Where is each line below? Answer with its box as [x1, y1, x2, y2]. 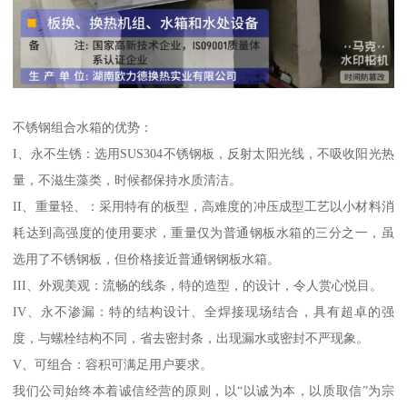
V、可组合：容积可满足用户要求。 [13, 357, 213, 372]
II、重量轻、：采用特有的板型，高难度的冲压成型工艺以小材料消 [13, 199, 394, 213]
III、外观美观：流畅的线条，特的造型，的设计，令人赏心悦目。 [13, 278, 383, 293]
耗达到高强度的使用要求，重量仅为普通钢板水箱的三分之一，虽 [13, 225, 394, 240]
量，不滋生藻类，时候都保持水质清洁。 [13, 173, 243, 187]
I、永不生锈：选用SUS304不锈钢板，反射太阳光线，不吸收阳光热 [13, 146, 394, 161]
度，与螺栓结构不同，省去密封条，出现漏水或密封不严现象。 [13, 331, 370, 345]
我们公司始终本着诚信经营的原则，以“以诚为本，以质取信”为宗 [13, 383, 394, 398]
